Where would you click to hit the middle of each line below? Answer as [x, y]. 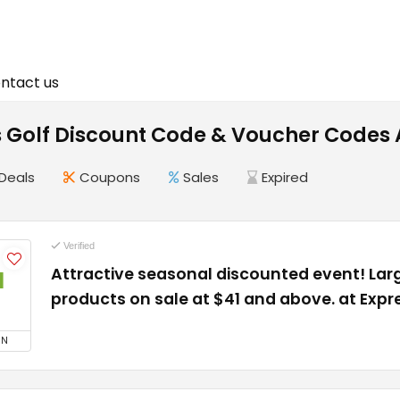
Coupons [110, 177]
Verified [78, 246]
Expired [285, 177]
